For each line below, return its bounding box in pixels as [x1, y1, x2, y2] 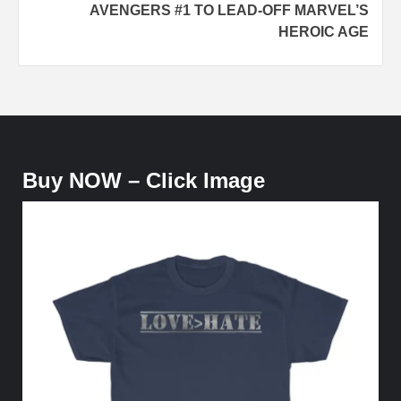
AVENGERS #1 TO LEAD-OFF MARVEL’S [90, 2, 369, 18]
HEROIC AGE [278, 23, 369, 39]
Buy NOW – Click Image [22, 167, 265, 192]
